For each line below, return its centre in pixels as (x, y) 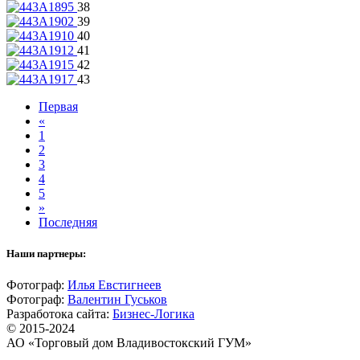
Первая (58, 106)
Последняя (68, 222)
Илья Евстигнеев (115, 285)
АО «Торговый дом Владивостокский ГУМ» (129, 343)
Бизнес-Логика (153, 314)
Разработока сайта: (59, 314)
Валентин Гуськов (117, 300)
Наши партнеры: (46, 254)
